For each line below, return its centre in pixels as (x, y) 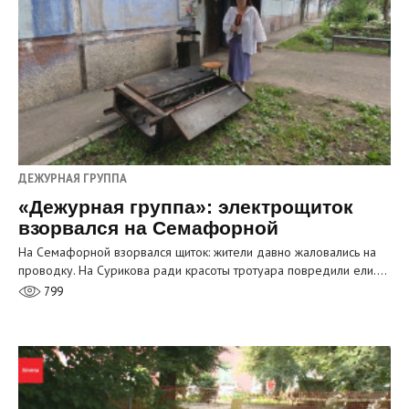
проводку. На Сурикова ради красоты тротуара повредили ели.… (203, 271)
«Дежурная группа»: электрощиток (186, 207)
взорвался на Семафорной (148, 228)
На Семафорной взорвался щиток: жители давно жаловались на (197, 252)
